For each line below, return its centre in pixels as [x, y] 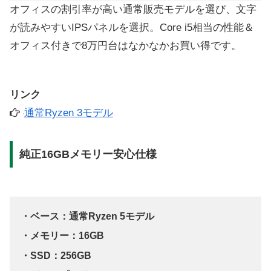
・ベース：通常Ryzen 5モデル [88, 216]
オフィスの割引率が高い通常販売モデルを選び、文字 [133, 10]
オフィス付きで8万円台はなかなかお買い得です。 [126, 46]
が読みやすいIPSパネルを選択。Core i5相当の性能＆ [132, 28]
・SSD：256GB [56, 255]
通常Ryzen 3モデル [69, 113]
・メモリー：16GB [63, 236]
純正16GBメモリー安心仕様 [88, 154]
